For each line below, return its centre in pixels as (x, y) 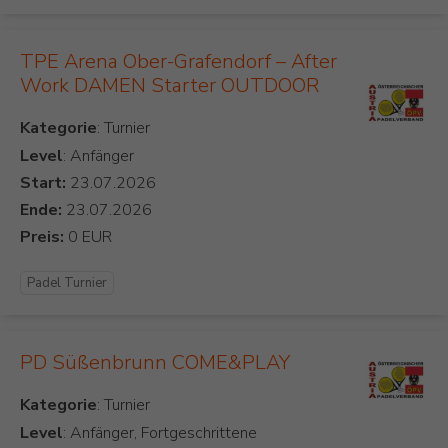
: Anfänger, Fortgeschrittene (160, 433)
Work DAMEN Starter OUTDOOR (169, 86)
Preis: (42, 237)
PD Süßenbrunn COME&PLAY (155, 363)
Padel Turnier (67, 283)
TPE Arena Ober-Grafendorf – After (178, 62)
